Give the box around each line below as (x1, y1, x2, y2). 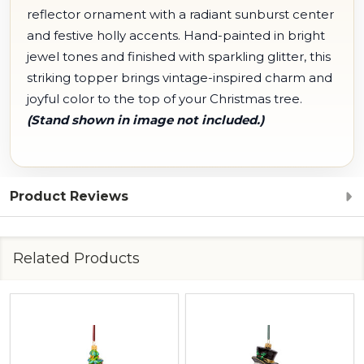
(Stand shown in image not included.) (27, 112, 264, 128)
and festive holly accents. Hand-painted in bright (27, 28, 325, 43)
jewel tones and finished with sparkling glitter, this (27, 49, 331, 64)
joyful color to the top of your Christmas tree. (27, 91, 302, 106)
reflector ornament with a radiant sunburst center (27, 6, 334, 22)
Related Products (13, 249, 140, 267)
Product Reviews (10, 188, 128, 204)
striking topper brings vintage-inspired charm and (27, 70, 332, 85)
